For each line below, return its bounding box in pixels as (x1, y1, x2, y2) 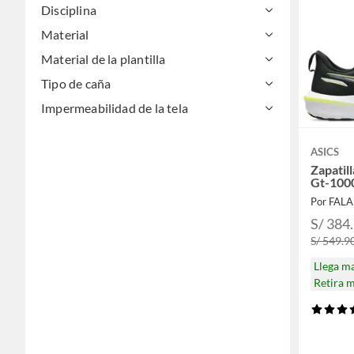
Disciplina (41, 2, 96, 18)
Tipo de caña (41, 76, 111, 92)
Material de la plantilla (41, 51, 166, 67)
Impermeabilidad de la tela (41, 100, 188, 116)
